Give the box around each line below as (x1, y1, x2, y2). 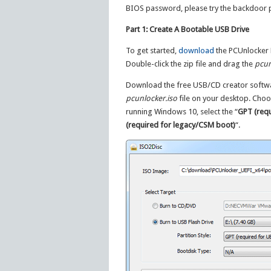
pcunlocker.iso (125, 93, 177, 103)
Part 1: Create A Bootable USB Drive (125, 24, 249, 34)
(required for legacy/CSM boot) (125, 120, 235, 129)
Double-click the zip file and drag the (125, 59, 255, 68)
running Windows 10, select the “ (125, 106, 238, 116)
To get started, (125, 45, 178, 55)
